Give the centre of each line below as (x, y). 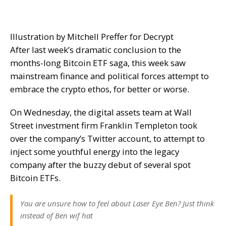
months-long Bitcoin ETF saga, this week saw (98, 63)
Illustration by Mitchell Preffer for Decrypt (92, 37)
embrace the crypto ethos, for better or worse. (101, 89)
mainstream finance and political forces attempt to (109, 76)
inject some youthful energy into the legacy (95, 152)
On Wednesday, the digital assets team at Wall (101, 112)
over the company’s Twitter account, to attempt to (107, 138)
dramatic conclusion (116, 50)
